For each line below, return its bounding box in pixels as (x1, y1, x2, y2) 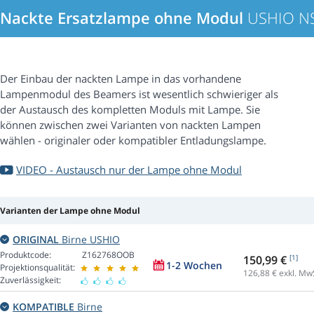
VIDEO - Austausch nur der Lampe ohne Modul (16, 163, 242, 177)
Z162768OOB (82, 249, 135, 261)
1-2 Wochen (166, 259, 222, 273)
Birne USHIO (59, 233, 120, 247)
